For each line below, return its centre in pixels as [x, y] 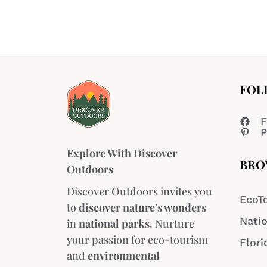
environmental [124, 256]
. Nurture [172, 224]
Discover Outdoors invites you [139, 192]
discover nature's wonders [142, 208]
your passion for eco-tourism [137, 240]
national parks [114, 224]
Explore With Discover [122, 153]
